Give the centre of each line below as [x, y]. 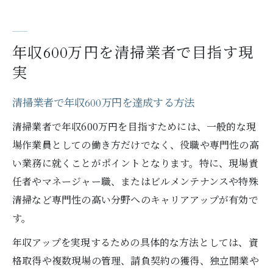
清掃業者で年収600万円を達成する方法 [103, 103]
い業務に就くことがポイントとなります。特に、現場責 [135, 163]
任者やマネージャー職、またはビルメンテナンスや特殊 [135, 181]
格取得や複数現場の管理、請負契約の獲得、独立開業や [136, 261]
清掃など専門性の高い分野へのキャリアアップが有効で [135, 200]
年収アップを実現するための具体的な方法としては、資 [135, 242]
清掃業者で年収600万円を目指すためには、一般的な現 [134, 126]
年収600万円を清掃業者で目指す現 [133, 53]
